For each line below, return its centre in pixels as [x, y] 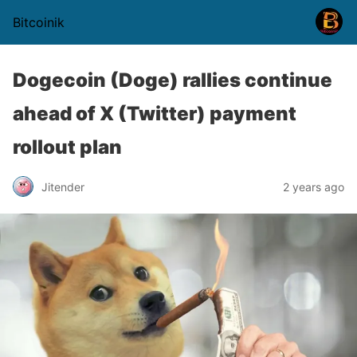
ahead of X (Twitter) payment [155, 114]
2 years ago [314, 186]
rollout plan [67, 147]
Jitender [63, 186]
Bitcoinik [39, 22]
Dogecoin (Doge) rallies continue [173, 80]
